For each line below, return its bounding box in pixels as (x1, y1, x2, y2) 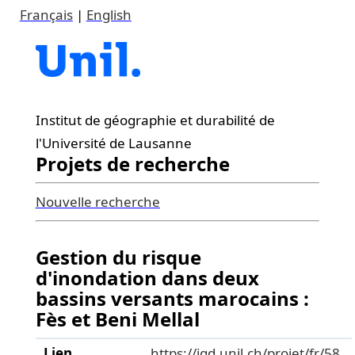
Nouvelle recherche (35, 193, 160, 211)
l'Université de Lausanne (35, 134, 192, 152)
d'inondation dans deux (35, 265, 259, 291)
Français (19, 6, 73, 24)
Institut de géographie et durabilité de (35, 111, 275, 129)
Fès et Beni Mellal (35, 306, 200, 332)
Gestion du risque (35, 244, 201, 270)
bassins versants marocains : (35, 285, 309, 311)
